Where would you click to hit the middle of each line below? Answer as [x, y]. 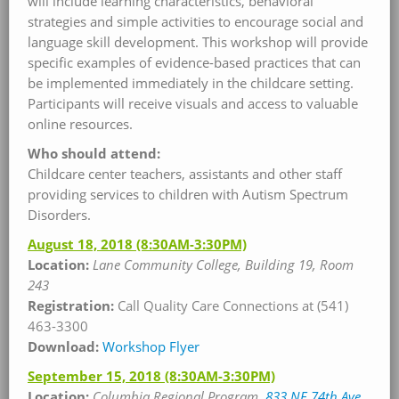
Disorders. [59, 215]
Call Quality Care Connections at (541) [233, 305]
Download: [63, 346]
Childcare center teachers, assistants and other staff [185, 174]
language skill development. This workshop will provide [198, 42]
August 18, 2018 [82, 244]
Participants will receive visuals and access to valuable [193, 103]
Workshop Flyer [151, 346]
